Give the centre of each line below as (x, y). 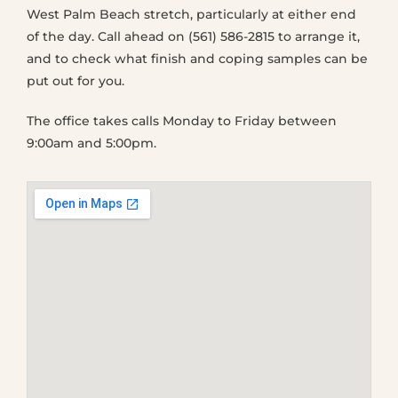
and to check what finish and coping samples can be (197, 59)
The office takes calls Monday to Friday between (182, 121)
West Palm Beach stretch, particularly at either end (191, 14)
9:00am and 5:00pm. (92, 143)
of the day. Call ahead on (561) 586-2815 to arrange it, (193, 36)
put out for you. (76, 81)
